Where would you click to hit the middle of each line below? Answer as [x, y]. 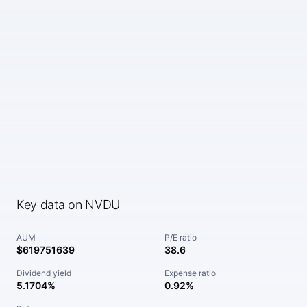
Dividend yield [44, 273]
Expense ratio [190, 273]
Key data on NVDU [68, 205]
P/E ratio [181, 237]
